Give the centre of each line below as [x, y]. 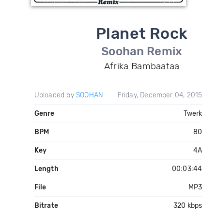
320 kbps [188, 206]
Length [46, 169]
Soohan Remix [142, 51]
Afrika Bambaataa [142, 66]
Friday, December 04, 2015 [160, 95]
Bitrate [46, 206]
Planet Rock [142, 33]
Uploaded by [55, 95]
